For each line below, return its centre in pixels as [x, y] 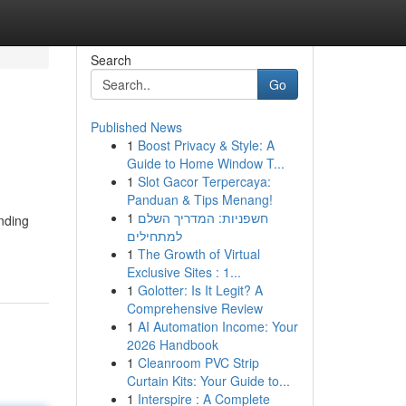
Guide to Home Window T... [205, 163]
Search [111, 60]
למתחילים [154, 236]
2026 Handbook [172, 344]
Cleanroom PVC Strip [198, 362]
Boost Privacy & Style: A [206, 145]
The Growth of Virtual [198, 254]
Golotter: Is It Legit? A [200, 290]
